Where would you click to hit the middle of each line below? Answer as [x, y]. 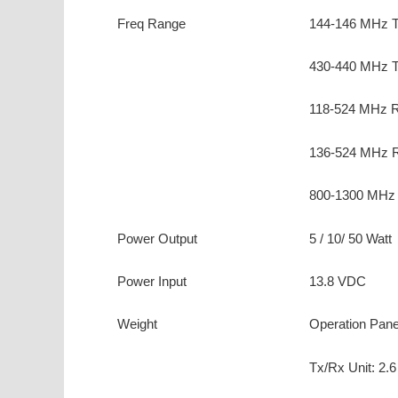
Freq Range [151, 23]
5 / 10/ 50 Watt [350, 238]
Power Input [152, 281]
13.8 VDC [338, 281]
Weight [137, 324]
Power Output [157, 238]
